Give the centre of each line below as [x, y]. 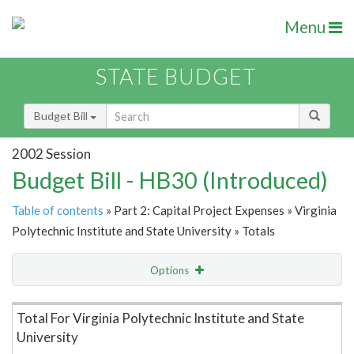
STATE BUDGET [176, 77]
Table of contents [58, 211]
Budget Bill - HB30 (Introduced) [170, 180]
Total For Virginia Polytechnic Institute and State [160, 318]
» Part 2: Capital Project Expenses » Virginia [220, 211]
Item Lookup [47, 303]
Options [171, 271]
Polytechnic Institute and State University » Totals [143, 231]
